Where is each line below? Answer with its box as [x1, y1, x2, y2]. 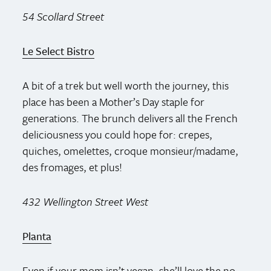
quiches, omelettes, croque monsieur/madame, [22, 142, 239, 158]
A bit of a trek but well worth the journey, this [22, 77, 229, 93]
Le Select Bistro [22, 42, 95, 59]
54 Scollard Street [22, 8, 105, 24]
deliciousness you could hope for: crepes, [22, 126, 213, 142]
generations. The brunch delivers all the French [22, 109, 238, 126]
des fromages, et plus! [22, 158, 123, 175]
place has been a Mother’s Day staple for [22, 93, 205, 109]
